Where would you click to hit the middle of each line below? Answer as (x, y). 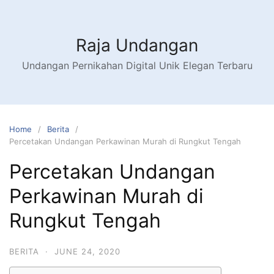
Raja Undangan (137, 45)
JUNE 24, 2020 (87, 251)
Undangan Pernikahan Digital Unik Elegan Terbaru (137, 65)
